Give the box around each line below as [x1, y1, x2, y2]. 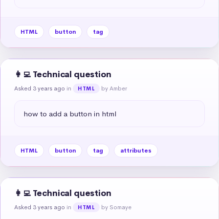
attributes [120, 146, 152, 154]
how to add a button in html [23, 109, 116, 118]
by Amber [101, 84, 128, 92]
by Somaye [101, 203, 132, 211]
